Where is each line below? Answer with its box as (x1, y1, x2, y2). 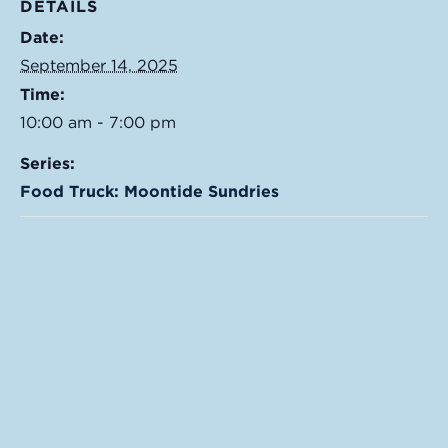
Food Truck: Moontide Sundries (20, 182, 279, 202)
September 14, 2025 (20, 56, 178, 76)
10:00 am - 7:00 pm (20, 113, 176, 133)
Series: (20, 154, 75, 174)
